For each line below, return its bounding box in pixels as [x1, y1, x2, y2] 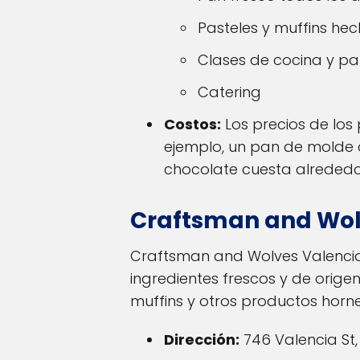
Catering [198, 82, 261, 103]
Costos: [164, 114, 221, 135]
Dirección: [164, 329, 239, 350]
